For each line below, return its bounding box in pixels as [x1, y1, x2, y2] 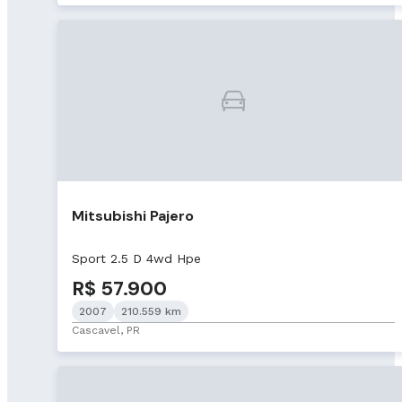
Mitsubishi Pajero [72, 206, 194, 226]
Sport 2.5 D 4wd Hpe [72, 250, 201, 266]
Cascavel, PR [72, 323, 140, 336]
